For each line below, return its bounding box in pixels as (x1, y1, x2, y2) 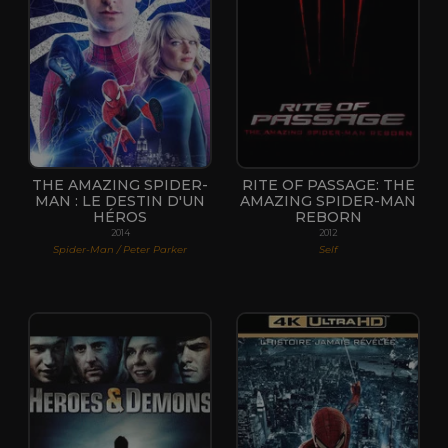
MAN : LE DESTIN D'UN (35, 191, 205, 210)
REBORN (294, 207, 362, 226)
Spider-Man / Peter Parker (53, 242, 187, 256)
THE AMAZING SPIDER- (32, 175, 208, 194)
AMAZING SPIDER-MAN (240, 191, 416, 210)
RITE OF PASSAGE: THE (241, 175, 415, 194)
